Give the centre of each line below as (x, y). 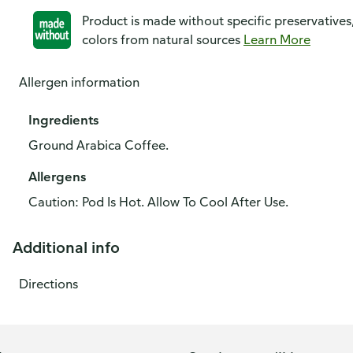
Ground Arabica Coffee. (98, 145)
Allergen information (79, 82)
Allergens (57, 176)
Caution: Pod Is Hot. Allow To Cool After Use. (158, 202)
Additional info (66, 247)
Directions (48, 284)
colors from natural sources (163, 39)
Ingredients (63, 120)
